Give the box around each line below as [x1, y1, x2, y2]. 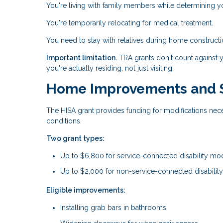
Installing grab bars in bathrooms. [60, 204, 168, 212]
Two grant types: [46, 134, 105, 142]
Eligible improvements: [46, 186, 125, 195]
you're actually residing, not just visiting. [46, 64, 174, 73]
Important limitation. [46, 54, 117, 62]
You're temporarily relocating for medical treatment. [46, 19, 213, 27]
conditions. [46, 116, 82, 125]
